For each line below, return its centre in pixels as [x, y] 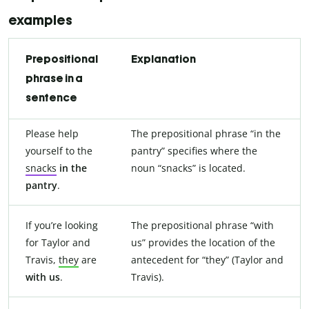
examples [40, 20]
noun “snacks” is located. [188, 168]
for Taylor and [58, 242]
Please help [52, 133]
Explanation [163, 59]
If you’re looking [62, 225]
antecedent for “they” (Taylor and [207, 259]
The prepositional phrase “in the [206, 133]
